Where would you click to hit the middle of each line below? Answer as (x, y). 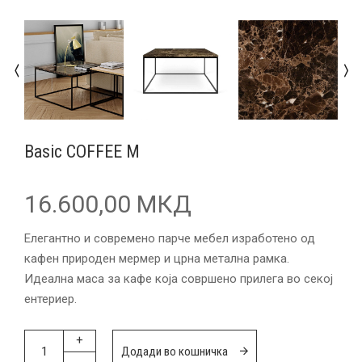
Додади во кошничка (175, 351)
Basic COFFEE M (82, 151)
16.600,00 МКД (108, 204)
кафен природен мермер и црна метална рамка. (157, 258)
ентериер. (51, 299)
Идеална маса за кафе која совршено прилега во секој (179, 278)
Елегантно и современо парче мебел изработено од (170, 238)
